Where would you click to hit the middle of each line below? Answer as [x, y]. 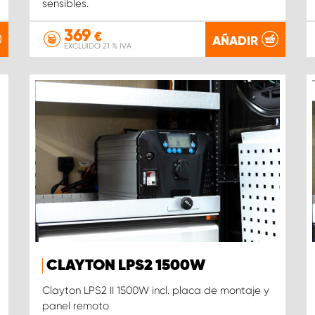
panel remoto [75, 306]
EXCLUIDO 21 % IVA [97, 46]
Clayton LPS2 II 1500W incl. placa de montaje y [155, 291]
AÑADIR [236, 40]
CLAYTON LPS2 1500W [126, 266]
